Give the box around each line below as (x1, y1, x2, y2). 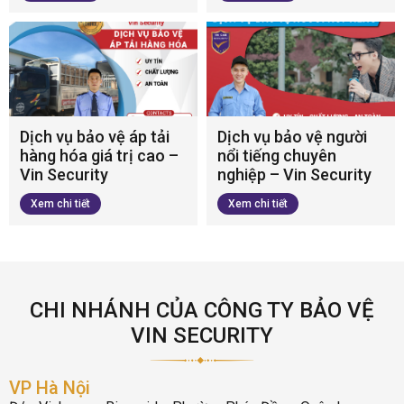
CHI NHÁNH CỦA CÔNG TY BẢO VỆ (30, 297, 374, 323)
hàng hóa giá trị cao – (20, 145, 179, 165)
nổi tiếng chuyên (217, 145, 336, 165)
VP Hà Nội (9, 376, 90, 399)
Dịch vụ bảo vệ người (217, 126, 367, 146)
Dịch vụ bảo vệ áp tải (20, 126, 170, 146)
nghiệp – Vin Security (217, 164, 372, 184)
